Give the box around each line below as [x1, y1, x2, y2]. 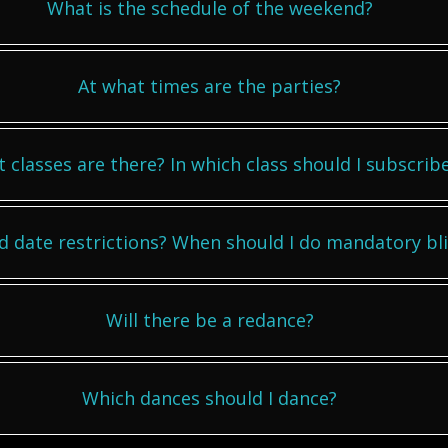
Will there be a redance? [105, 308, 314, 332]
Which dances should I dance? [82, 386, 337, 410]
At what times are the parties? [78, 74, 341, 98]
